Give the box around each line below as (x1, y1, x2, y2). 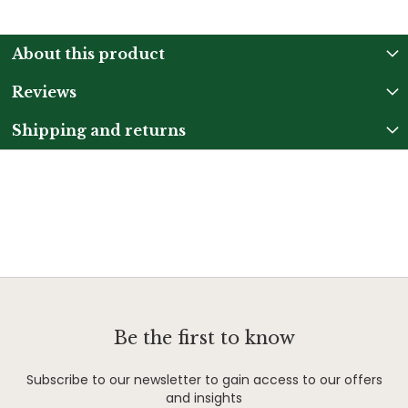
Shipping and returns (12, 120, 186, 139)
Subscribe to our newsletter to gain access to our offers (25, 371, 382, 389)
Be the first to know (113, 327, 295, 349)
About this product (12, 44, 165, 63)
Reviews (12, 82, 76, 101)
